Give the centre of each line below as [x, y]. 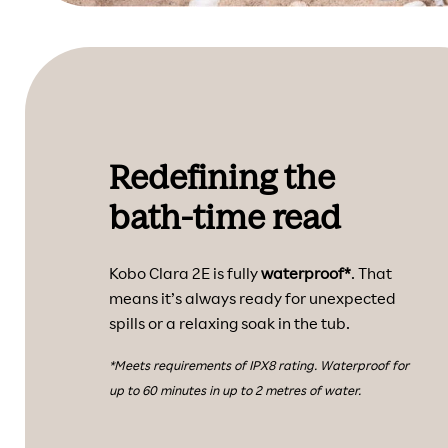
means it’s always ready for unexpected [252, 297]
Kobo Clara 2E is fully [184, 272]
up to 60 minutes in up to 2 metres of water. [234, 389]
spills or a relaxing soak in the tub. [229, 322]
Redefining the [221, 175]
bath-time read [224, 215]
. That [371, 272]
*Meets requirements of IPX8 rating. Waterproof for [258, 364]
